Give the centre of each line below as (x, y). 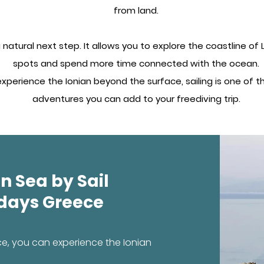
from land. (136, 10)
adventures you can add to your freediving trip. (136, 99)
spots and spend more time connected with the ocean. (136, 63)
